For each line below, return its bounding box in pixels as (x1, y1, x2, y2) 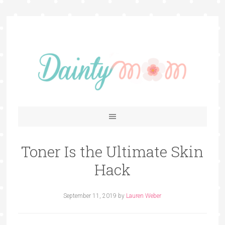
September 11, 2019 (63, 192, 117, 199)
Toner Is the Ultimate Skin (21, 142, 204, 161)
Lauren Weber (126, 192, 162, 199)
